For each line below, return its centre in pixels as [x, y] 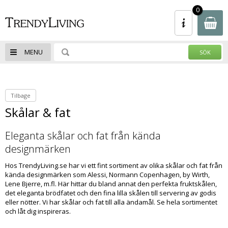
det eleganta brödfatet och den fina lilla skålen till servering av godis [111, 193]
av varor [109, 32]
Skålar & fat [38, 112]
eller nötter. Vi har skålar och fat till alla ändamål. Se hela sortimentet [111, 202]
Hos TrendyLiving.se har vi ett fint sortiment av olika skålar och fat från [114, 165]
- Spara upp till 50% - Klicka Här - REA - [109, 8]
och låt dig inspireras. [39, 211]
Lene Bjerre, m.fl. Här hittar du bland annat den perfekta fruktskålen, [111, 184]
